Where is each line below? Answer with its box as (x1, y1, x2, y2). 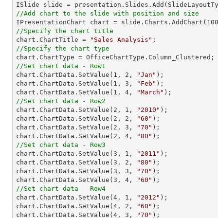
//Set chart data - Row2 (16, 97, 106, 105)
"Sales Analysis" (90, 36, 152, 43)
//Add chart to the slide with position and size (16, 10, 199, 17)
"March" (137, 89, 164, 96)
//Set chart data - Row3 (16, 141, 106, 148)
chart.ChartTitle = (16, 36, 90, 43)
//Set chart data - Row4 (16, 185, 106, 192)
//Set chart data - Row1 (16, 62, 106, 70)
